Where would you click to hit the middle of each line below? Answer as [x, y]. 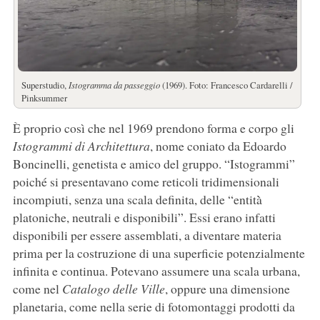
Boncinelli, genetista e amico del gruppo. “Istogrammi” [154, 164]
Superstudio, [45, 85]
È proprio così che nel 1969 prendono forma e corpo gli [153, 128]
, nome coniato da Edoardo [218, 146]
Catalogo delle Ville [113, 289]
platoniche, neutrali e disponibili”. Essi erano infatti [144, 217]
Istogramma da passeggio [114, 85]
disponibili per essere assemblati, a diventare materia [147, 235]
